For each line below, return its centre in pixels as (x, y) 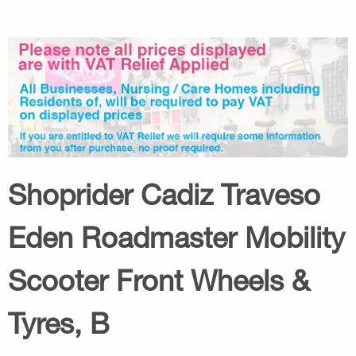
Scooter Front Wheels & (159, 280)
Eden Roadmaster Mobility (176, 237)
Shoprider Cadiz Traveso (164, 194)
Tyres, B (59, 323)
